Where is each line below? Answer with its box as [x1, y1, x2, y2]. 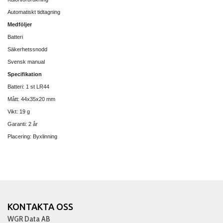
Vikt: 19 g [7, 108, 30, 114]
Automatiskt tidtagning [7, 8, 60, 15]
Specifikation [7, 71, 42, 77]
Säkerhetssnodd [7, 46, 47, 52]
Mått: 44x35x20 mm [7, 96, 55, 102]
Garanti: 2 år [7, 120, 38, 127]
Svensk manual [7, 58, 45, 65]
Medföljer [7, 21, 32, 27]
